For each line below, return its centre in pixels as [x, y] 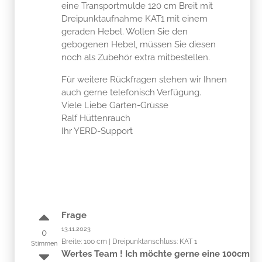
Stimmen [44, 243]
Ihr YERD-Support [97, 131]
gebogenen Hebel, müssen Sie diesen [139, 44]
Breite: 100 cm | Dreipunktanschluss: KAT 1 [129, 241]
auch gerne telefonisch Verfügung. [131, 92]
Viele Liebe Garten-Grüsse [115, 105]
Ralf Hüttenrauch [96, 118]
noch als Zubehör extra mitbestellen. [136, 57]
